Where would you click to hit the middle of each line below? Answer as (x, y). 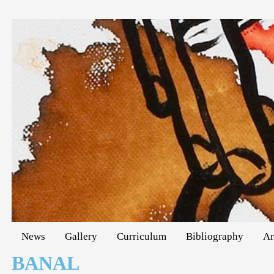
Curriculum (142, 236)
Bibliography (215, 236)
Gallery (81, 236)
